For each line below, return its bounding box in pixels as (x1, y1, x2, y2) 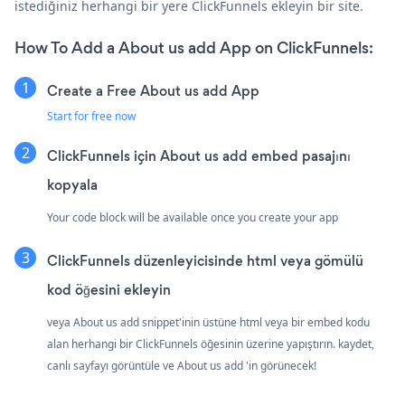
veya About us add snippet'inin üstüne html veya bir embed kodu (47, 315, 370, 331)
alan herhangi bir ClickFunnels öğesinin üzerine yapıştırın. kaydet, (47, 336, 374, 353)
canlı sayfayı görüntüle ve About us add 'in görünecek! (47, 358, 316, 374)
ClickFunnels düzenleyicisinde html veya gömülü (47, 251, 363, 271)
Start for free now (47, 108, 136, 125)
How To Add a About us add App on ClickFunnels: (14, 37, 373, 60)
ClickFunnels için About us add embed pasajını (47, 146, 351, 166)
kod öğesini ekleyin (47, 280, 171, 300)
